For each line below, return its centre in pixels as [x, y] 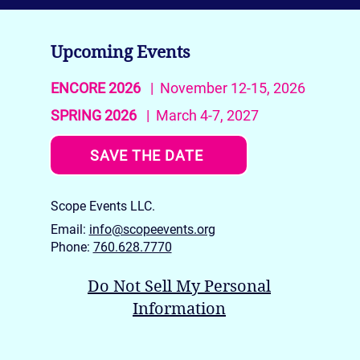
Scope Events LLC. [102, 207]
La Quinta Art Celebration [254, 153]
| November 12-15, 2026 [223, 88]
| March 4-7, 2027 [197, 116]
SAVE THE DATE [147, 155]
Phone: [72, 247]
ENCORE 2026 [95, 88]
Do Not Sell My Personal [180, 287]
